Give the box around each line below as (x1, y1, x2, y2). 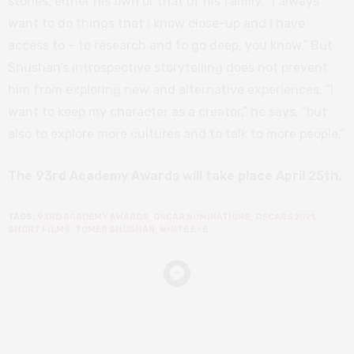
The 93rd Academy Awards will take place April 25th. (8, 168, 341, 183)
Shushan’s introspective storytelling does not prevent (8, 59, 328, 75)
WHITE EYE (160, 224, 208, 235)
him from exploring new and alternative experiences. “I (8, 81, 333, 97)
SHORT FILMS (8, 224, 70, 235)
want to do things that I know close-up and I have (8, 15, 305, 31)
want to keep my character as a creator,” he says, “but (8, 104, 327, 119)
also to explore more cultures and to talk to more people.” (8, 126, 345, 141)
